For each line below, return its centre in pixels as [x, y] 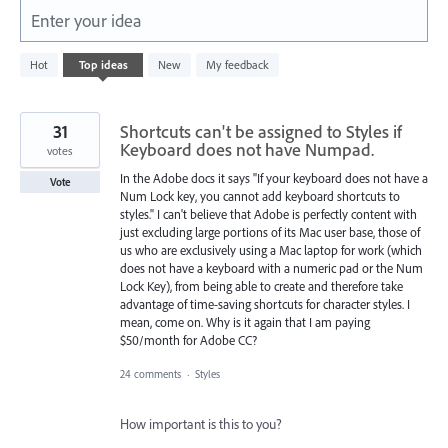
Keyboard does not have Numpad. [247, 149]
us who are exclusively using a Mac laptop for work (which [271, 249]
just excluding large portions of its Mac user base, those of [270, 231]
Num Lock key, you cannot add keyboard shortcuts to [260, 195]
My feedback [237, 64]
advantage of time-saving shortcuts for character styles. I [265, 303]
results [37, 72]
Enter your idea [86, 20]
